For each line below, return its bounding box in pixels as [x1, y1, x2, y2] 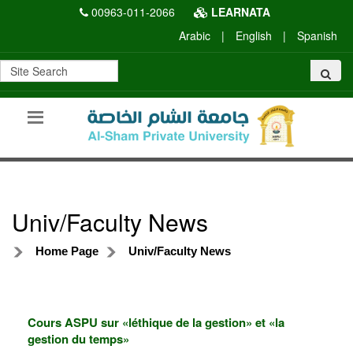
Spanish [297, 28, 337, 43]
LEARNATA [207, 4, 270, 20]
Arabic [179, 28, 210, 43]
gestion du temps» [28, 329, 129, 347]
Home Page [35, 243, 98, 258]
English [236, 28, 272, 43]
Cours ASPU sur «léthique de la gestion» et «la [28, 313, 284, 331]
